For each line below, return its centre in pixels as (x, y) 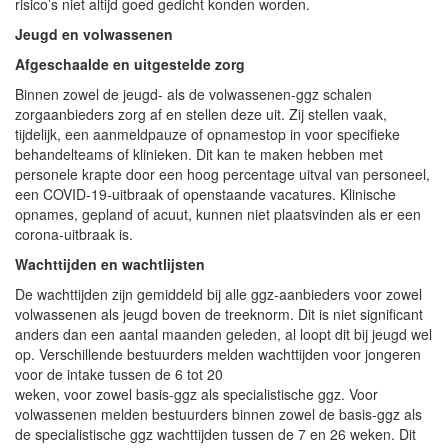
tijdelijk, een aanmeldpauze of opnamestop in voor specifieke (207, 133)
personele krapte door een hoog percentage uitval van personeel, (222, 173)
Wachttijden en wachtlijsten (110, 263)
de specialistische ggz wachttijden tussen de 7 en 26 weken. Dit (215, 433)
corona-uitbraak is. (74, 233)
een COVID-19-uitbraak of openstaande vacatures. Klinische (205, 193)
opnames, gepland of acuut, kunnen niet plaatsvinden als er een (218, 213)
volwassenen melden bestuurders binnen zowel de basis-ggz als (218, 413)
